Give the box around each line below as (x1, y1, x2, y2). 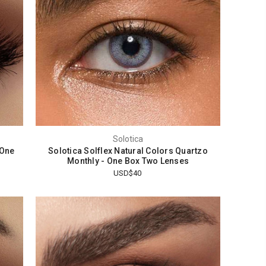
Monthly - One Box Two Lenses (67, 156, 189, 166)
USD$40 (113, 168, 142, 178)
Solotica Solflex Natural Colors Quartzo (48, 146, 208, 156)
